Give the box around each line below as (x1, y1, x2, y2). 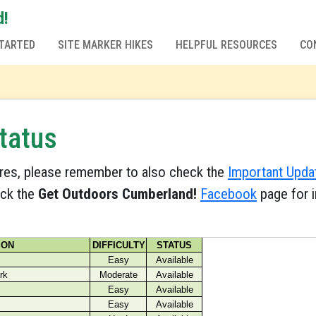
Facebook (200, 186, 257, 202)
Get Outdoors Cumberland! (38, 186, 197, 202)
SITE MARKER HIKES (58, 38, 153, 51)
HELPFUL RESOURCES (176, 38, 277, 51)
